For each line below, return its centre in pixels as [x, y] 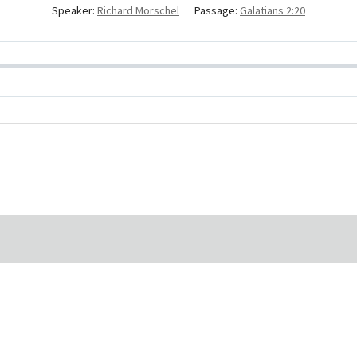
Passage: [216, 10]
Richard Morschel [138, 10]
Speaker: [73, 10]
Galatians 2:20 [273, 10]
